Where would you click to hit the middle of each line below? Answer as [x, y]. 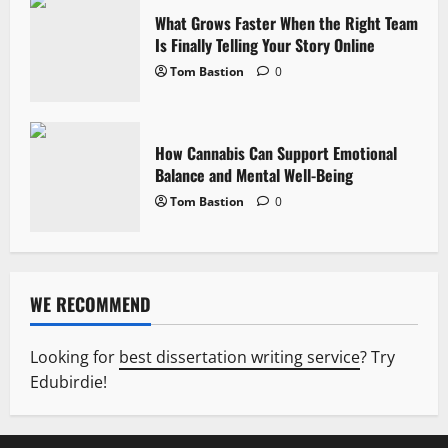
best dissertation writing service [239, 357]
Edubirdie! [68, 382]
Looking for [74, 357]
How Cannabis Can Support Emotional [276, 153]
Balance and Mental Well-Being [254, 175]
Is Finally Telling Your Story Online [265, 45]
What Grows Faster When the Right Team [286, 23]
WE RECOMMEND [90, 304]
